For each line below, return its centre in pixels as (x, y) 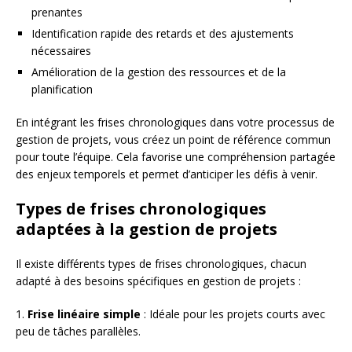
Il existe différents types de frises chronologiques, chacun (161, 263)
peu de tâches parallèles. (78, 331)
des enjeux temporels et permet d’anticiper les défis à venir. (167, 174)
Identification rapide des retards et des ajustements (163, 33)
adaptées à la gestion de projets (147, 229)
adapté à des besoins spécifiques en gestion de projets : (158, 280)
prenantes (57, 12)
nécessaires (61, 50)
